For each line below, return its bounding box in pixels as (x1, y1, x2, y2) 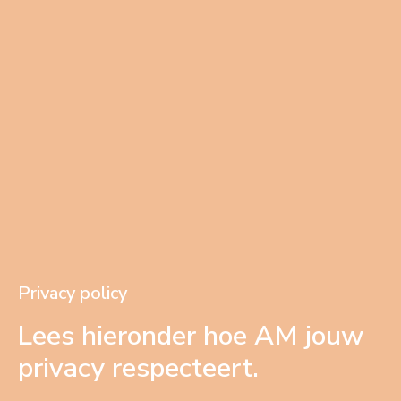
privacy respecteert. (18, 349, 259, 387)
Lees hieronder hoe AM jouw (18, 317, 363, 354)
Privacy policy (18, 281, 127, 306)
